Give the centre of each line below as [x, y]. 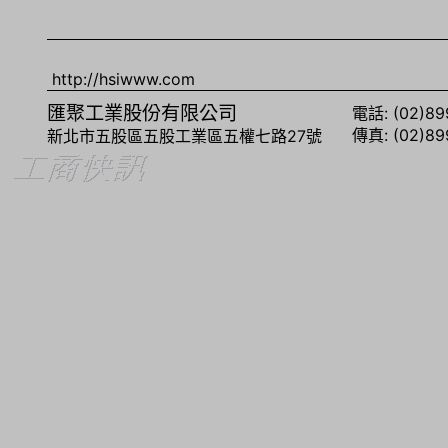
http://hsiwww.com [124, 79]
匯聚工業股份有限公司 [142, 113]
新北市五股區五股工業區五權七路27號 [185, 136]
